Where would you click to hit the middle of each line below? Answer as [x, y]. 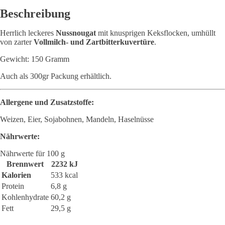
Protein [13, 186]
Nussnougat [76, 33]
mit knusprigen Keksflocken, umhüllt [156, 33]
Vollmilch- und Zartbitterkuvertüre [94, 42]
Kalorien [16, 175]
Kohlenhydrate [25, 197]
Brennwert [25, 164]
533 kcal [64, 175]
